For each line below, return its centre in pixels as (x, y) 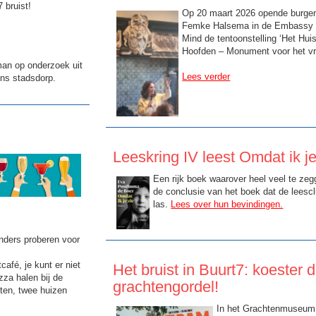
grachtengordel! (166, 286)
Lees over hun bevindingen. (227, 205)
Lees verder (206, 77)
